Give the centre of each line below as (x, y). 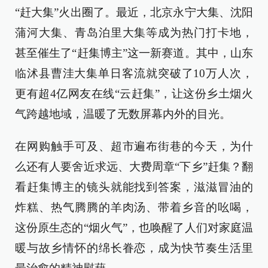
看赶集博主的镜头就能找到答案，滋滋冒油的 (134, 187)
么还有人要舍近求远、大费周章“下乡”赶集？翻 (134, 167)
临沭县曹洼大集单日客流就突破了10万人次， (134, 73)
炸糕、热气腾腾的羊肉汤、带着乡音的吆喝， (134, 207)
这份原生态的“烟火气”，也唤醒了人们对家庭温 (134, 228)
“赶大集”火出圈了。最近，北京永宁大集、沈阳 (134, 12)
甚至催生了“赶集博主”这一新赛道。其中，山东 (134, 53)
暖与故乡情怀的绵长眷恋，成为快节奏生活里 (134, 248)
